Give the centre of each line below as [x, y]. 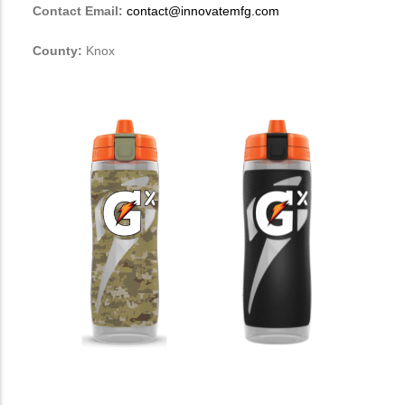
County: [57, 51]
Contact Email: [80, 11]
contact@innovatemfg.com [203, 11]
